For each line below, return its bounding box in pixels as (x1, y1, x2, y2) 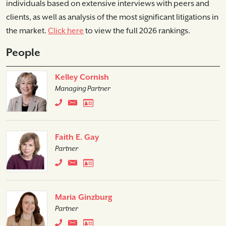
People (6, 46, 40, 59)
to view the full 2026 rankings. (84, 26, 190, 36)
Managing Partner (55, 84, 110, 93)
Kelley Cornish (55, 72, 109, 82)
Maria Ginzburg (55, 192, 112, 202)
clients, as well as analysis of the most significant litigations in (6, 12, 218, 22)
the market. (6, 26, 48, 36)
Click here (48, 26, 84, 36)
